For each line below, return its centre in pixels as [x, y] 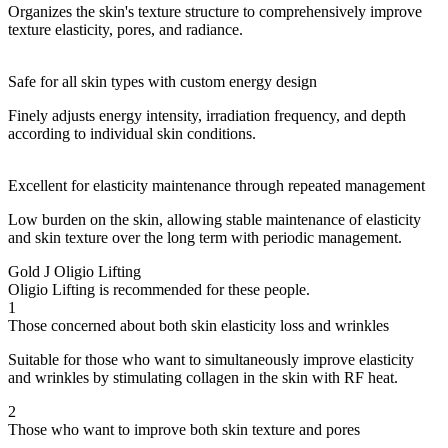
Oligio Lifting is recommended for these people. [159, 289]
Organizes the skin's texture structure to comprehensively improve [215, 11]
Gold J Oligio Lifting [74, 271]
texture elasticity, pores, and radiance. [125, 29]
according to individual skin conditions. [132, 133]
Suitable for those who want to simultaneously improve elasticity [211, 359]
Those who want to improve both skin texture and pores [184, 429]
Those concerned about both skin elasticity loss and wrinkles [198, 325]
